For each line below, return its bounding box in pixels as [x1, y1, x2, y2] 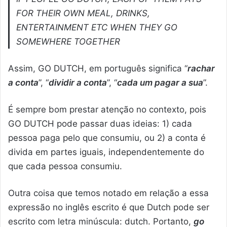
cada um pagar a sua [117, 78, 203, 88]
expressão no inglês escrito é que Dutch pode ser [8, 202, 209, 213]
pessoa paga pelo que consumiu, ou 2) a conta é [8, 133, 206, 143]
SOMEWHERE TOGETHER [16, 36, 121, 47]
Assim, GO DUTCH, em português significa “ [8, 63, 187, 74]
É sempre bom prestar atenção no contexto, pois [8, 104, 206, 115]
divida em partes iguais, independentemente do [8, 147, 204, 158]
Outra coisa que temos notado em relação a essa [8, 188, 209, 199]
